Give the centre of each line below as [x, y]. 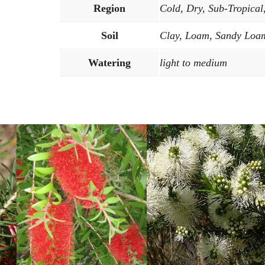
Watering [109, 63]
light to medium [193, 63]
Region [109, 9]
